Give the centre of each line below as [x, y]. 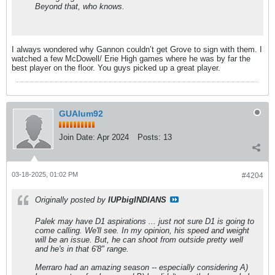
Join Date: [77, 137]
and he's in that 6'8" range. [82, 249]
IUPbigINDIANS [137, 199]
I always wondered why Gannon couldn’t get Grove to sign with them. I [137, 49]
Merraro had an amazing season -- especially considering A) [141, 267]
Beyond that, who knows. [80, 6]
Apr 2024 [113, 137]
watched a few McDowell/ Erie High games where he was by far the [131, 58]
